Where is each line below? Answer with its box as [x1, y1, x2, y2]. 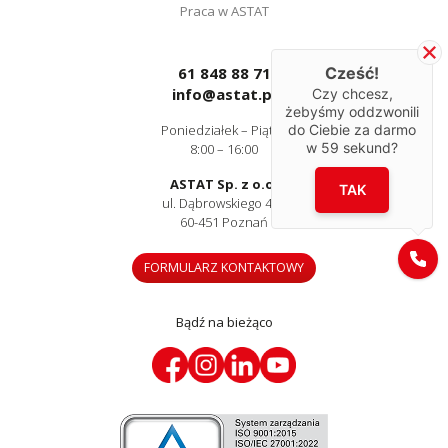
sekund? [339, 138, 398, 156]
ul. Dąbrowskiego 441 [162, 193, 286, 212]
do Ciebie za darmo [288, 120, 416, 138]
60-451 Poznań [180, 212, 268, 231]
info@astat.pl [172, 83, 276, 104]
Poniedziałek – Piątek [161, 120, 287, 139]
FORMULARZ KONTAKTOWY [144, 258, 304, 276]
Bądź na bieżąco [175, 312, 273, 331]
